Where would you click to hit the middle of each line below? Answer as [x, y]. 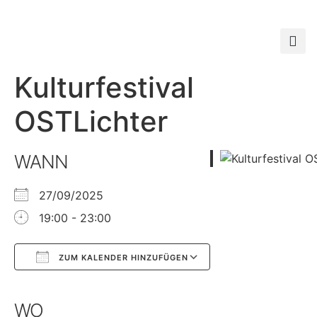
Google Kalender [83, 284]
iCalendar [100, 284]
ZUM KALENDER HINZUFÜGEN [122, 258]
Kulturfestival [104, 87]
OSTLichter [91, 121]
